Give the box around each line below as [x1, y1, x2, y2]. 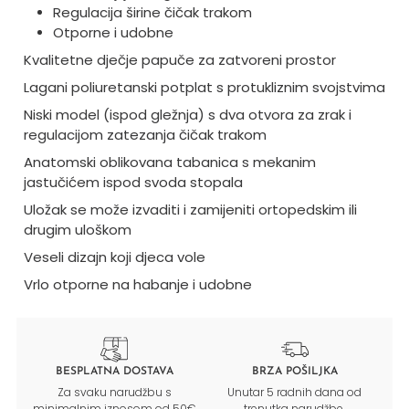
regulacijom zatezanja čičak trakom [23, 125, 267, 145]
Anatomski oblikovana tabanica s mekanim [23, 152, 316, 173]
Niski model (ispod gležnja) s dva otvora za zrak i [23, 105, 351, 125]
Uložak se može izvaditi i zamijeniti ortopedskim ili [23, 200, 357, 220]
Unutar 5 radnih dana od [227, 383, 362, 400]
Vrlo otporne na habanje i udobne [23, 275, 252, 295]
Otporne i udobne [52, 23, 173, 43]
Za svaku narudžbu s [57, 383, 172, 400]
